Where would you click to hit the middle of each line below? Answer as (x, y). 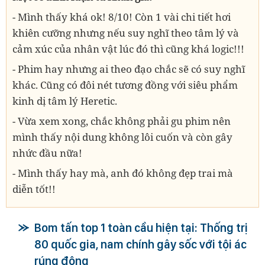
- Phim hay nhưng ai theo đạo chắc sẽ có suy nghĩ (129, 69)
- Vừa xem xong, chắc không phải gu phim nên (122, 121)
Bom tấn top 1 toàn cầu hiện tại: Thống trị (141, 228)
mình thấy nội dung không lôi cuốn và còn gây (122, 137)
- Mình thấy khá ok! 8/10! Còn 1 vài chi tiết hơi (122, 17)
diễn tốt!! (34, 189)
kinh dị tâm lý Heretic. (65, 101)
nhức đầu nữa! (47, 153)
